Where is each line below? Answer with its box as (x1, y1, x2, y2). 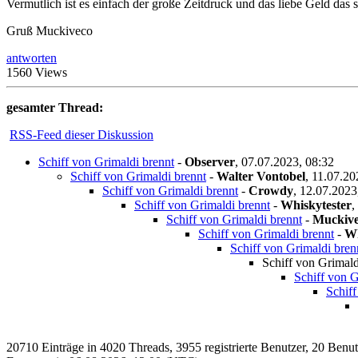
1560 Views (6, 65, 67, 79)
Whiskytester (280, 197, 352, 212)
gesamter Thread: (6, 100, 103, 114)
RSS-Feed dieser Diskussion (10, 127, 153, 141)
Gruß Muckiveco (6, 23, 93, 38)
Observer (185, 154, 235, 169)
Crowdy (249, 183, 293, 197)
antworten (6, 50, 57, 65)
